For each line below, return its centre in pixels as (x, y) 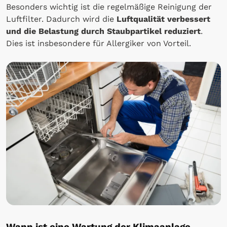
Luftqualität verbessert (163, 19)
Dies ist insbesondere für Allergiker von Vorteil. (99, 44)
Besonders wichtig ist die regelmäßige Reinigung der (109, 7)
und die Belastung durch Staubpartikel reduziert (103, 31)
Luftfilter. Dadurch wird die (61, 19)
